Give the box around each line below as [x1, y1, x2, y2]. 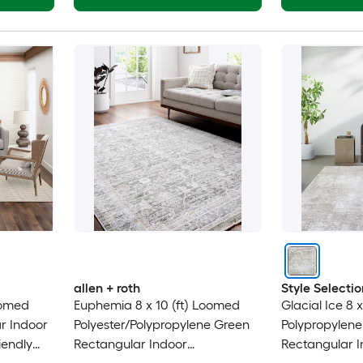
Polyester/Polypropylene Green [73, 317, 250, 333]
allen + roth [73, 280, 140, 297]
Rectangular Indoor [73, 336, 187, 352]
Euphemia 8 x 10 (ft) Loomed [73, 297, 240, 314]
